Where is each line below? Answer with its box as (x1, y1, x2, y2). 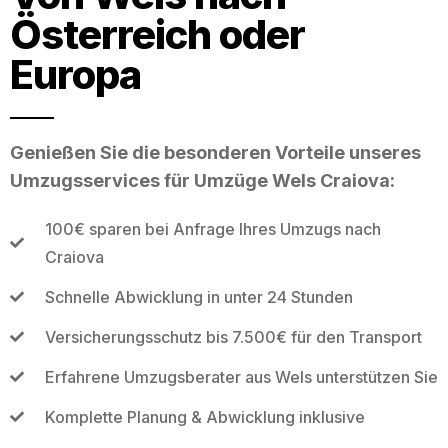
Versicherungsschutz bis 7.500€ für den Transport (44, 326, 422, 347)
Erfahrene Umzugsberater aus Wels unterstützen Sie (44, 366, 438, 387)
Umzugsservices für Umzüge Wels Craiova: (10, 169, 395, 191)
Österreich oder (10, 9, 305, 59)
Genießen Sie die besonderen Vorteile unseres (10, 141, 421, 163)
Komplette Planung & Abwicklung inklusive (44, 406, 365, 427)
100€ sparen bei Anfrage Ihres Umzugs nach (44, 218, 381, 239)
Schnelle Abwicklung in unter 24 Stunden (44, 286, 353, 307)
